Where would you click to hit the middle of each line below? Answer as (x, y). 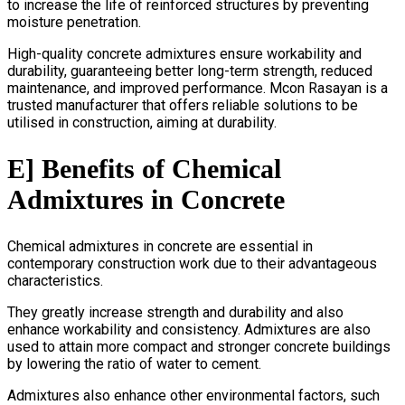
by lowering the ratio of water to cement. (134, 364)
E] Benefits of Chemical (144, 169)
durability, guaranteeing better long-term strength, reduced (190, 71)
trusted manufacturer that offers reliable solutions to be (183, 106)
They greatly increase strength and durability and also (175, 313)
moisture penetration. (74, 23)
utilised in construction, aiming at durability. (142, 123)
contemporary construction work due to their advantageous (192, 264)
